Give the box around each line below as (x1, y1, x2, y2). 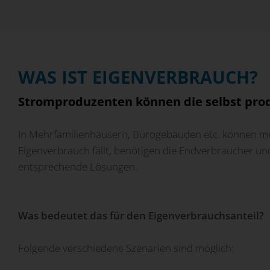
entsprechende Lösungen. (18, 159, 137, 174)
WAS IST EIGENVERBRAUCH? (18, 65, 258, 89)
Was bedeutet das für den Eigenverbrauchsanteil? (18, 209, 264, 223)
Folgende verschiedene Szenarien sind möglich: (18, 241, 234, 256)
